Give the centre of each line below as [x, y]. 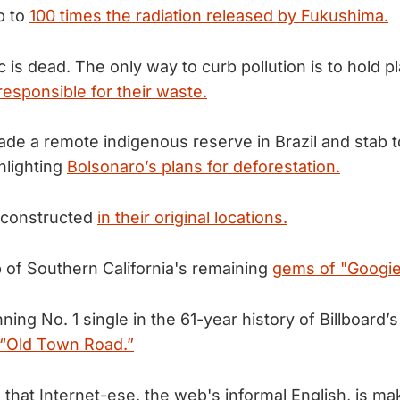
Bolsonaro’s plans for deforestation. [204, 167]
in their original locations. [192, 218]
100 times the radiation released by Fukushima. [209, 15]
